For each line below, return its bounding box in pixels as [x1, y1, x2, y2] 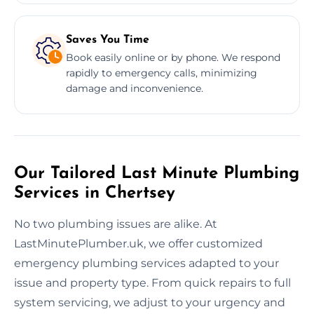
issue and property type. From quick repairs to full [14, 275, 291, 289]
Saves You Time [66, 34, 149, 46]
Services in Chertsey [14, 184, 175, 202]
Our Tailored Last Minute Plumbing [14, 165, 299, 182]
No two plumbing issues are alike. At [14, 217, 217, 231]
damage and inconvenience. [66, 81, 203, 95]
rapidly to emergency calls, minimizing [66, 66, 257, 79]
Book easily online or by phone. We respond [66, 50, 280, 64]
